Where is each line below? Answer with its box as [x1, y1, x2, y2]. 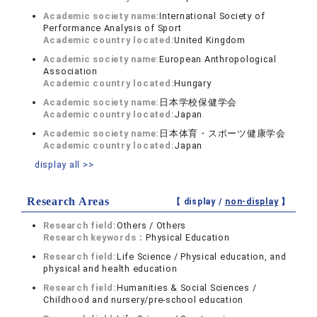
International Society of [159, 11, 265, 21]
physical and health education [43, 263, 178, 274]
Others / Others [116, 220, 187, 231]
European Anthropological [159, 54, 277, 64]
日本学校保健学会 [159, 97, 238, 108]
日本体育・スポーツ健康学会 [159, 128, 286, 139]
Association [43, 66, 98, 76]
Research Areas [27, 195, 110, 207]
